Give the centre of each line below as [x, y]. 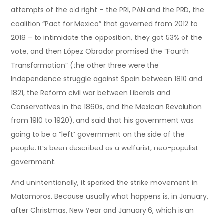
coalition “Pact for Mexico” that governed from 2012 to [105, 23]
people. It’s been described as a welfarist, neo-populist [105, 148]
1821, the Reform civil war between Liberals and [91, 92]
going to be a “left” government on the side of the [98, 134]
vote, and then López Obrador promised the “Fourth [100, 51]
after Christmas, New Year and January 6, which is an [103, 210]
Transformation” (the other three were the [85, 65]
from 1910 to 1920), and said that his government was [103, 120]
